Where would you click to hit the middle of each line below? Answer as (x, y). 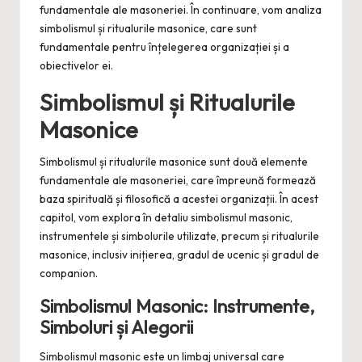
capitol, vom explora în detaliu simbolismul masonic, (166, 217)
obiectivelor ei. (76, 65)
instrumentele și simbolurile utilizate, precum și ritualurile (179, 236)
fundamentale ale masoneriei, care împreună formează (178, 180)
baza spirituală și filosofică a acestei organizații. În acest (179, 198)
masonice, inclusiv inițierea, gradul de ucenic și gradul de (179, 254)
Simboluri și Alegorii (116, 327)
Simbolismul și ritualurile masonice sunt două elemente (174, 161)
